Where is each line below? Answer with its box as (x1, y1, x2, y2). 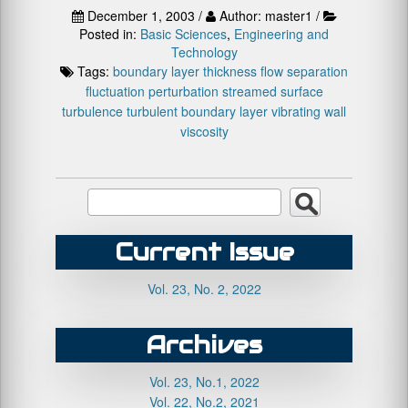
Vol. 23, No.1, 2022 (148, 372, 260, 391)
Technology (170, 43, 238, 61)
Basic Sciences (140, 25, 227, 43)
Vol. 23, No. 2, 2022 (147, 280, 261, 298)
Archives (146, 330, 262, 360)
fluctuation (85, 82, 145, 100)
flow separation (260, 62, 348, 80)
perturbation (148, 82, 219, 100)
